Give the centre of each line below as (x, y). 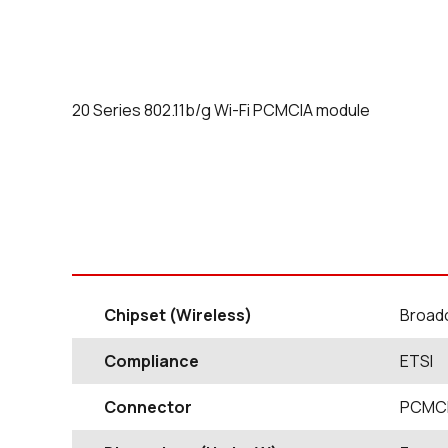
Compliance (151, 361)
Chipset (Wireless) (178, 315)
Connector (148, 407)
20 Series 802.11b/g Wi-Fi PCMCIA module (221, 110)
